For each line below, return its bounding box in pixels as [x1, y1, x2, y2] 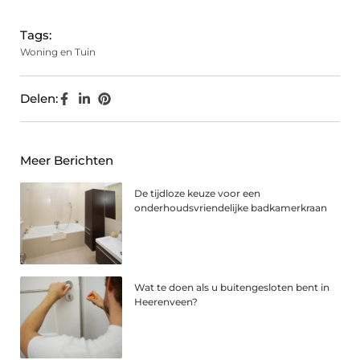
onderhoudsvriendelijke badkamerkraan [134, 202, 328, 215]
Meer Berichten [20, 153, 113, 169]
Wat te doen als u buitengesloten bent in [134, 281, 330, 294]
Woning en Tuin [20, 46, 96, 59]
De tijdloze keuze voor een [134, 187, 261, 200]
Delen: [20, 91, 58, 107]
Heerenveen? [134, 296, 198, 309]
